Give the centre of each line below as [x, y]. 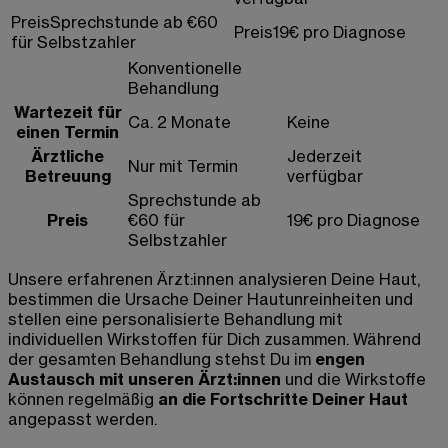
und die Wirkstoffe [353, 379]
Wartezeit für [67, 112]
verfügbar [325, 176]
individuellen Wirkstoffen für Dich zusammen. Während [214, 339]
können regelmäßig [83, 399]
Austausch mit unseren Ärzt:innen [144, 379]
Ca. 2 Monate [179, 122]
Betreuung [67, 176]
